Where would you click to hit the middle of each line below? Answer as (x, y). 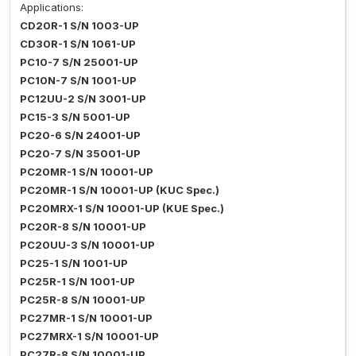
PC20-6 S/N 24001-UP (80, 135)
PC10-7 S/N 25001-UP (79, 62)
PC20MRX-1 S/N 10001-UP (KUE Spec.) (122, 209)
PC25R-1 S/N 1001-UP (77, 282)
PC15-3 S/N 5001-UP (75, 117)
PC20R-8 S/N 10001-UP (83, 227)
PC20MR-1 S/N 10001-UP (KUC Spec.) (120, 190)
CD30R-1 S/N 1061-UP (78, 44)
